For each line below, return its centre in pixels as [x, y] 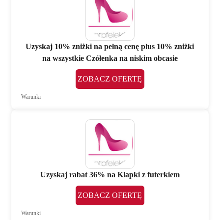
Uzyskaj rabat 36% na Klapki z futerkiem [110, 175]
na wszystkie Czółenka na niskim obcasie [110, 58]
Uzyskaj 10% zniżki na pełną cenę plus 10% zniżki [110, 46]
